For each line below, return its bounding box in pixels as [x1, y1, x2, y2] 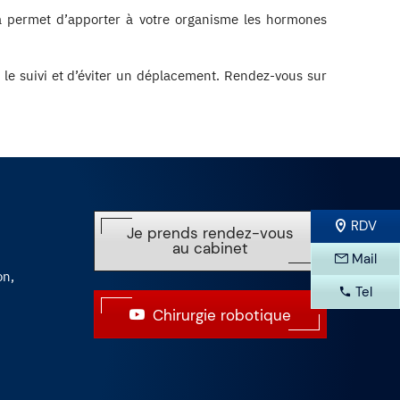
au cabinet [171, 237, 248, 258]
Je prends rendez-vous [126, 222, 294, 243]
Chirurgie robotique [152, 304, 291, 325]
